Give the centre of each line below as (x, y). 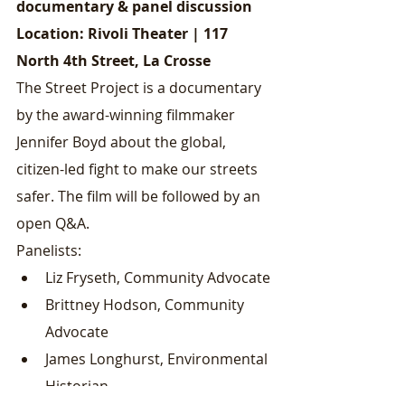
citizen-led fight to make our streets (139, 169)
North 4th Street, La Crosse (113, 61)
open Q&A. (53, 223)
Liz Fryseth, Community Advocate (158, 278)
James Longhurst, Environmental (158, 359)
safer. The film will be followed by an (140, 196)
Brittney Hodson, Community (146, 305)
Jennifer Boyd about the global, (123, 142)
